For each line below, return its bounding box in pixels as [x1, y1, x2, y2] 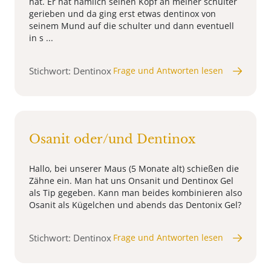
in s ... [29, 32, 53, 44]
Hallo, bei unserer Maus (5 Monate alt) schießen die [29, 163, 239, 175]
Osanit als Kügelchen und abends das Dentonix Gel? [29, 199, 241, 211]
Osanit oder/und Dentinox [29, 132, 195, 147]
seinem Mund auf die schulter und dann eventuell [29, 20, 234, 32]
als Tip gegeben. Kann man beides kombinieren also [29, 187, 242, 199]
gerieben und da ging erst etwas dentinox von [29, 8, 216, 20]
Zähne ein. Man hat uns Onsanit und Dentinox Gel [29, 175, 233, 187]
